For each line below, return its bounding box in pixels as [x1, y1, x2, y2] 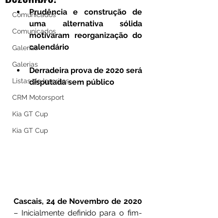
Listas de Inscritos [12, 77, 69, 85]
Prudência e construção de [29, 7, 142, 17]
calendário [29, 42, 71, 52]
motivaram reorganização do [29, 31, 142, 40]
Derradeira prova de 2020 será [29, 66, 142, 75]
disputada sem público [29, 77, 114, 87]
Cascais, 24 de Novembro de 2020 [14, 196, 142, 206]
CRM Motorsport [12, 93, 64, 101]
